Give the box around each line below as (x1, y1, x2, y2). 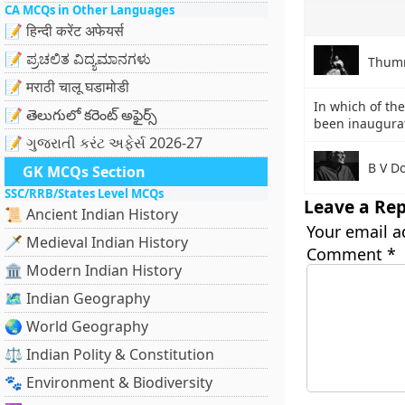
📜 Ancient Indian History (5, 204, 178, 224)
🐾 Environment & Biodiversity (5, 372, 212, 392)
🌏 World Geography (5, 316, 148, 336)
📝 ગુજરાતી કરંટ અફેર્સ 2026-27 (5, 133, 202, 153)
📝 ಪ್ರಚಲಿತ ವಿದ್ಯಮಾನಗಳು (5, 49, 151, 69)
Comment (306, 243, 387, 265)
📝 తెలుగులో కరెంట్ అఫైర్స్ (5, 105, 157, 125)
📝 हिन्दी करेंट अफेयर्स (5, 21, 124, 41)
